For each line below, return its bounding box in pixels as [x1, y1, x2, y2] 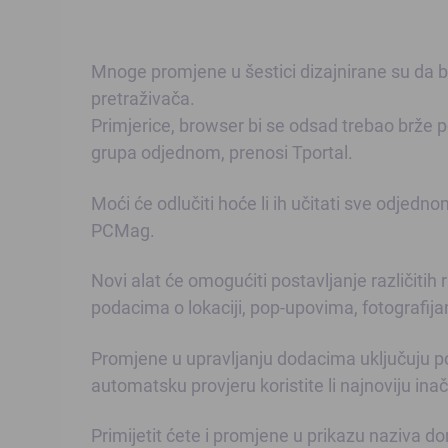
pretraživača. [91, 86, 195, 111]
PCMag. [91, 217, 155, 242]
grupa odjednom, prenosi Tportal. [91, 140, 353, 165]
